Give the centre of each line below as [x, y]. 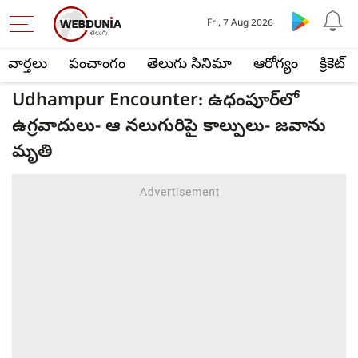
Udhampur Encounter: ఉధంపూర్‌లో [155, 102]
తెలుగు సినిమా [189, 65]
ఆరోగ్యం [276, 65]
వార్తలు [28, 65]
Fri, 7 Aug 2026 [241, 24]
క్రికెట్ [332, 65]
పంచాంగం [97, 65]
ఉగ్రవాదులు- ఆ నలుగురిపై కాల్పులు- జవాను [169, 128]
